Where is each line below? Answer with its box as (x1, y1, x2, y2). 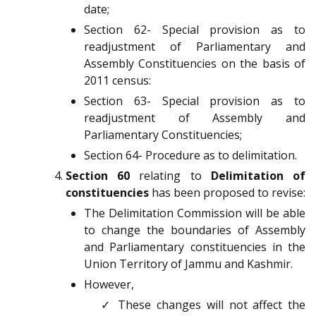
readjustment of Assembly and (84, 110, 305, 126)
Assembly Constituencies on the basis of (84, 56, 305, 72)
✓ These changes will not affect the (101, 297, 305, 313)
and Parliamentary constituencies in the (84, 239, 305, 255)
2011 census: (84, 73, 151, 89)
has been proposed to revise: (149, 185, 305, 201)
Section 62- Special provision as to (84, 22, 305, 38)
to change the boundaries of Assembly (84, 222, 305, 238)
